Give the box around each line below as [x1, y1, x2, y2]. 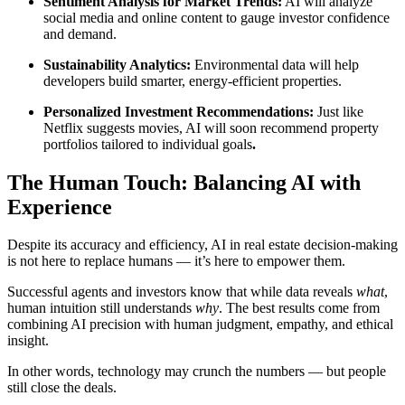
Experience [7, 194, 112, 219]
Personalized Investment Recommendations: [43, 103, 314, 119]
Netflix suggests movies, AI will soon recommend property [43, 119, 379, 136]
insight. [7, 333, 49, 349]
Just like [314, 103, 363, 119]
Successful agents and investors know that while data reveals [7, 284, 356, 300]
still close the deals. [7, 380, 117, 396]
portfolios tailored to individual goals [43, 136, 252, 152]
